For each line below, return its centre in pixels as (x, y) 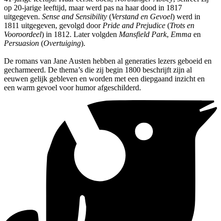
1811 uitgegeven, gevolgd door (53, 26)
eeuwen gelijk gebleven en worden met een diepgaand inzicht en (104, 79)
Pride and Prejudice (134, 26)
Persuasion (21, 43)
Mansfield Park (143, 35)
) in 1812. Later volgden (80, 35)
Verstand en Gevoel (142, 17)
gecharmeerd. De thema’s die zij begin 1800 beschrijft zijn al (98, 70)
